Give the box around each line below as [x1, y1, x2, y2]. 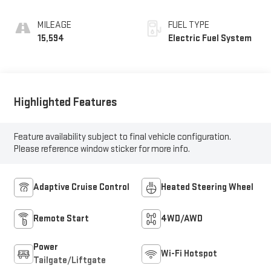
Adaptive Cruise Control [33, 181, 129, 194]
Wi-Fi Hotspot [161, 248, 217, 260]
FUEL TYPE [168, 19, 209, 31]
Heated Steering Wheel [161, 181, 253, 194]
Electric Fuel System [168, 32, 252, 44]
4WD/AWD [161, 213, 203, 225]
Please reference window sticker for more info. [13, 143, 190, 155]
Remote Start [33, 213, 89, 225]
